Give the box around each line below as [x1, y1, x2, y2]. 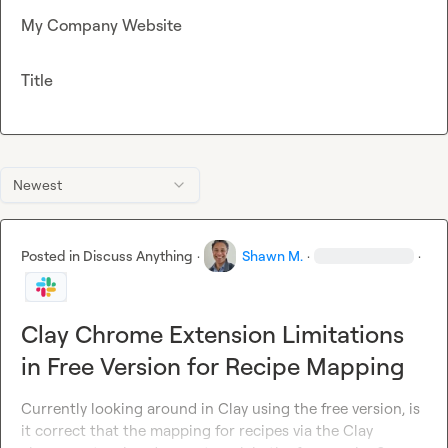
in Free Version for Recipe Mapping [21, 351, 405, 382]
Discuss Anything [83, 247, 193, 265]
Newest [13, 176, 62, 194]
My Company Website [21, 15, 182, 36]
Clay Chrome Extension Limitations [21, 319, 404, 350]
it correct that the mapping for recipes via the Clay [21, 421, 373, 441]
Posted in [21, 247, 83, 265]
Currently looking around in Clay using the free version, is [21, 399, 420, 419]
